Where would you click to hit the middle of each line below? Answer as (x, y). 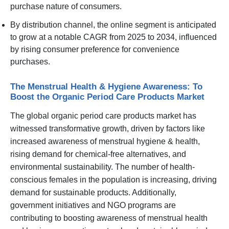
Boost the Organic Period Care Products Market (107, 96)
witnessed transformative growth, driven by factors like (108, 128)
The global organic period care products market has (103, 116)
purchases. (30, 61)
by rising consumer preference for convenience (95, 49)
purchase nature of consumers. (67, 6)
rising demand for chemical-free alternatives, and (98, 154)
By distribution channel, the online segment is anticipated (113, 25)
